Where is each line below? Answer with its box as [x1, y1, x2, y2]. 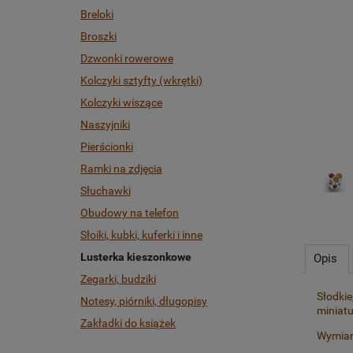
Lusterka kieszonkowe [80, 251, 191, 264]
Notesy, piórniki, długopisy [80, 295, 207, 308]
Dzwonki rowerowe [80, 52, 173, 65]
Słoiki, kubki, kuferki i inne [80, 229, 203, 242]
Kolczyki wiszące [80, 96, 162, 110]
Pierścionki [80, 140, 133, 154]
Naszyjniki [80, 118, 130, 132]
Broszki [80, 30, 117, 43]
